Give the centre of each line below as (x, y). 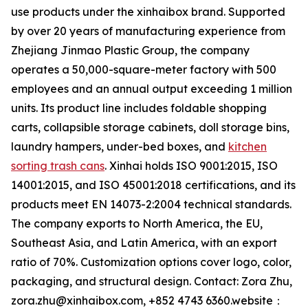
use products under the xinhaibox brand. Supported (148, 12)
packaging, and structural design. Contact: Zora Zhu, (152, 282)
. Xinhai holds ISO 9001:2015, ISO (191, 166)
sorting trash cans (58, 166)
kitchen (247, 147)
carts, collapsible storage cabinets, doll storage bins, (150, 128)
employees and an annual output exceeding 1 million (152, 89)
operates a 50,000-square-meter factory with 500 (144, 70)
